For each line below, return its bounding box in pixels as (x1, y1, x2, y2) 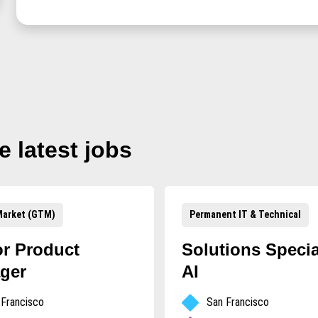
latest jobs (17, 136, 132, 163)
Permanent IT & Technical (189, 209, 301, 221)
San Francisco (206, 295, 269, 309)
